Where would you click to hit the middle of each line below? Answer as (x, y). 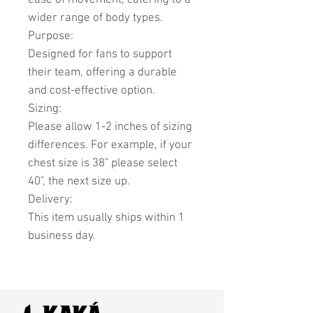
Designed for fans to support (100, 55)
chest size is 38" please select (103, 164)
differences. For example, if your (110, 146)
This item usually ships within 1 (106, 218)
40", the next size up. (80, 182)
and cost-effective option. (93, 91)
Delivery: (50, 200)
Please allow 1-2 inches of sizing (110, 128)
